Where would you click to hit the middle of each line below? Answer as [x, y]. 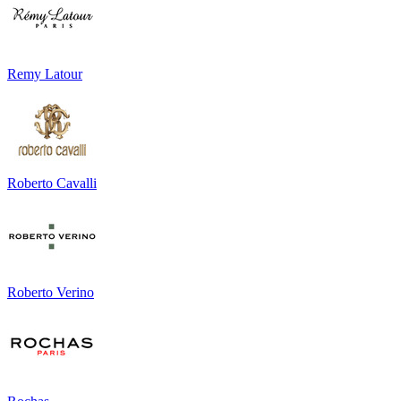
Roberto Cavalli [52, 183]
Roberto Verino [51, 293]
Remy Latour [45, 74]
